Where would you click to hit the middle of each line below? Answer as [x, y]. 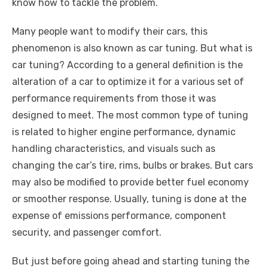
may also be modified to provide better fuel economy [130, 182]
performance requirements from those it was [114, 98]
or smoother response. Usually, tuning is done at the [129, 199]
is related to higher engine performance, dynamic [124, 132]
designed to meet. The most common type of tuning [130, 115]
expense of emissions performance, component [119, 216]
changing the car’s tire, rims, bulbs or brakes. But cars [133, 165]
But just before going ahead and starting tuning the [131, 261]
